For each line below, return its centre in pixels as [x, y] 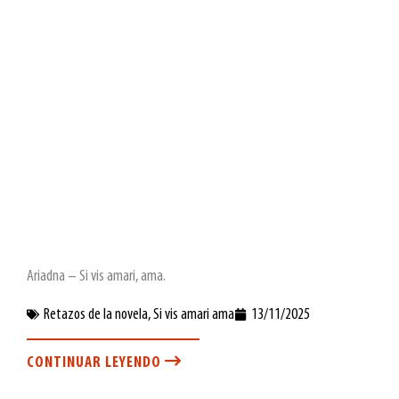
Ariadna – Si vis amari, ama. [96, 276]
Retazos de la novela [96, 314]
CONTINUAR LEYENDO [96, 362]
